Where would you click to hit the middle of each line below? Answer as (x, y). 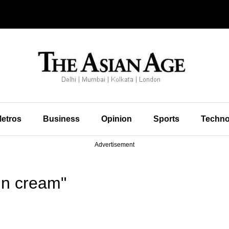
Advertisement (114, 145)
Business (61, 119)
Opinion (116, 119)
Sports (166, 119)
